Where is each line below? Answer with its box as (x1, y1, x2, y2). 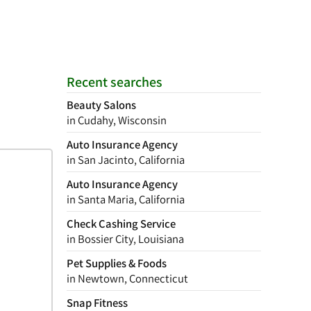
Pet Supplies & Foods (67, 255, 167, 271)
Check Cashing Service (67, 216, 176, 231)
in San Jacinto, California (67, 152, 185, 167)
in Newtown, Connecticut (67, 271, 188, 286)
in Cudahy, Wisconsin (67, 112, 167, 128)
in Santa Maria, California (67, 192, 185, 207)
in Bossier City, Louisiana (67, 231, 184, 246)
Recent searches (67, 73, 162, 91)
